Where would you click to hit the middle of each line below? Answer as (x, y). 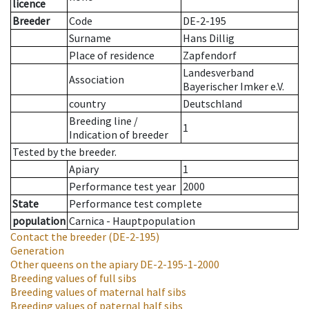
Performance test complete (136, 204)
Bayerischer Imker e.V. (233, 87)
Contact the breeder (58, 237)
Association (97, 80)
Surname (90, 38)
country (87, 104)
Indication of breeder (119, 135)
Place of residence (112, 56)
